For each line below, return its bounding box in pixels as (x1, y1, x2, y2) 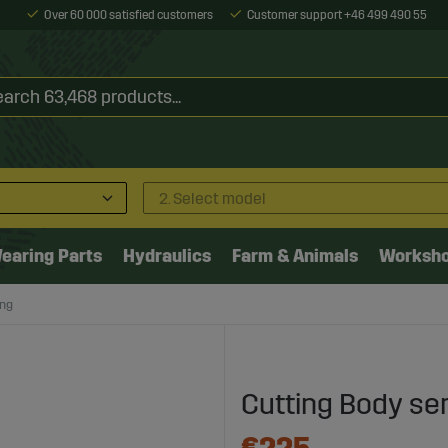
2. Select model (159, 188, 266, 208)
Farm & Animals (232, 244, 358, 267)
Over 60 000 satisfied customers (43, 8, 213, 22)
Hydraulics (123, 244, 211, 267)
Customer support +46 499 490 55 (246, 8, 427, 22)
